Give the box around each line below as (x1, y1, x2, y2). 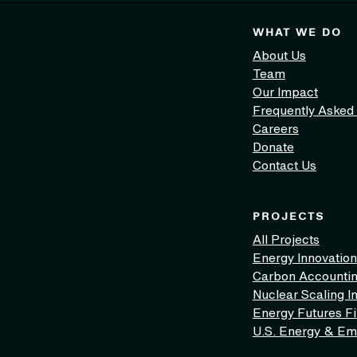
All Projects (252, 233, 320, 246)
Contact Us (252, 159, 316, 172)
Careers (252, 122, 299, 135)
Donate (252, 140, 294, 154)
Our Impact (252, 85, 318, 99)
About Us (252, 49, 306, 62)
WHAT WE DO (252, 27, 342, 38)
